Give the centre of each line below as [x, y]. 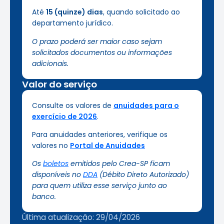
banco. [45, 197]
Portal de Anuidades [107, 145]
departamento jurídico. [72, 23]
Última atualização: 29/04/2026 [81, 217]
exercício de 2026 [64, 116]
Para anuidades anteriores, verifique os [100, 134]
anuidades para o [146, 105]
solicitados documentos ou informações [102, 52]
